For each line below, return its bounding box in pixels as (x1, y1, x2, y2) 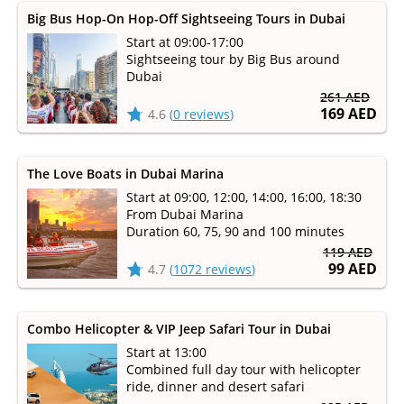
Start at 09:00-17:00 (126, 33, 243, 50)
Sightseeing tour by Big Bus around (126, 50, 340, 68)
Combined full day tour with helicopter (126, 361, 361, 378)
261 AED (320, 88, 370, 106)
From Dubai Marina (126, 206, 243, 223)
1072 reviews (173, 261, 252, 278)
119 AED (323, 243, 372, 261)
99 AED (328, 259, 377, 279)
